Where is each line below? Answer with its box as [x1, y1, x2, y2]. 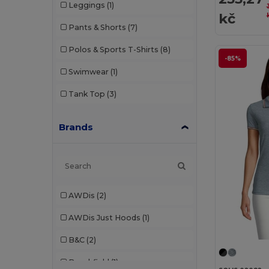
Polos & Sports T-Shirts [68, 44, 159, 54]
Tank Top [68, 89, 105, 98]
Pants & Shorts [68, 22, 126, 32]
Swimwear [68, 67, 109, 76]
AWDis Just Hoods [68, 213, 141, 222]
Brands [59, 121, 94, 133]
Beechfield [68, 257, 109, 267]
